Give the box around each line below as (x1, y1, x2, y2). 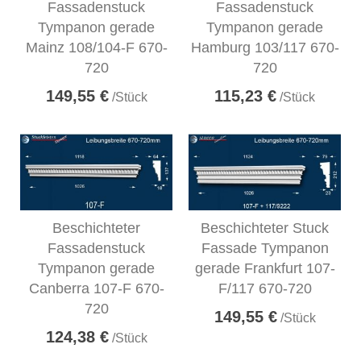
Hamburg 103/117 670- (190, 39, 339, 56)
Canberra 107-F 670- (28, 280, 164, 297)
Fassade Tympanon (201, 239, 329, 256)
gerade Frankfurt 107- (194, 259, 335, 276)
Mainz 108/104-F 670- (25, 39, 168, 56)
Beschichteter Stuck (201, 219, 329, 236)
